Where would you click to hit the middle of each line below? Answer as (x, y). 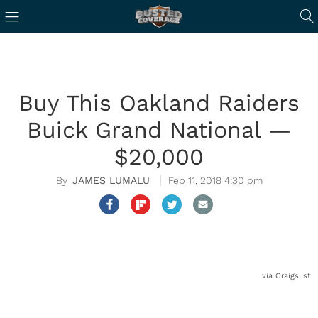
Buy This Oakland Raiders (159, 103)
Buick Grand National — (159, 130)
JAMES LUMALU (111, 180)
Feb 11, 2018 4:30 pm (215, 180)
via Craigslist (286, 276)
